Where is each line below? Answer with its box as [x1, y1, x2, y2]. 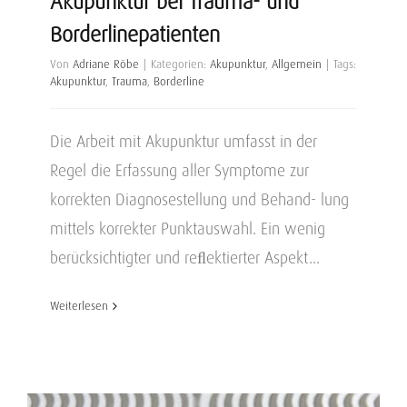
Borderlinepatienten [50, 22, 220, 47]
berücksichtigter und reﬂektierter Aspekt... [50, 248, 320, 267]
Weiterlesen [50, 299, 108, 313]
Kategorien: [151, 57, 210, 71]
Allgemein [272, 57, 322, 71]
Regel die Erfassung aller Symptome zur [50, 161, 309, 180]
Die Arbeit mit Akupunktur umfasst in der [50, 132, 317, 151]
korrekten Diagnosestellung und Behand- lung [50, 190, 349, 209]
